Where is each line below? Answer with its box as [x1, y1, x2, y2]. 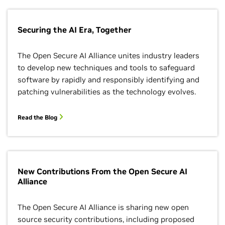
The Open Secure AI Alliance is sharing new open [18, 202, 189, 212]
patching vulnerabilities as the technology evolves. [18, 87, 196, 96]
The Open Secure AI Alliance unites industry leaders [18, 51, 199, 60]
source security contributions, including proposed [18, 214, 194, 224]
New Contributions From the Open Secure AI [18, 166, 187, 176]
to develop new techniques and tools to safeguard [18, 63, 195, 72]
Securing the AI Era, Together [18, 25, 132, 35]
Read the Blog [18, 114, 59, 121]
